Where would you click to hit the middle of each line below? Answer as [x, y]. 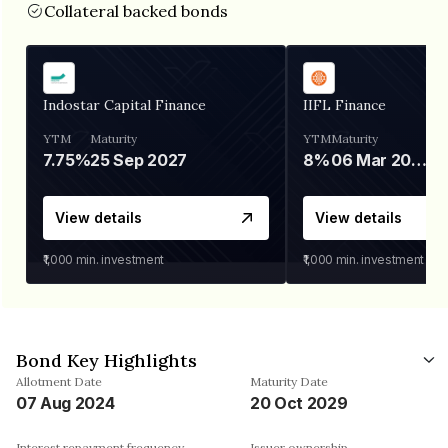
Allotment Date [59, 381]
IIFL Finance [344, 104]
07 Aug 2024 [65, 402]
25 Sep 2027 [138, 159]
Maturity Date [289, 381]
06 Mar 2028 [419, 159]
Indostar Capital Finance [124, 104]
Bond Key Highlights [106, 360]
